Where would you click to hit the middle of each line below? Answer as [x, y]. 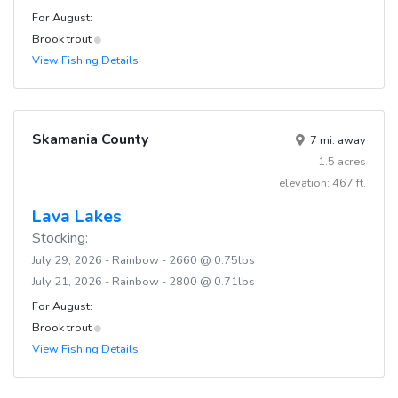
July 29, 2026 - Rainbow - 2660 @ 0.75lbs [143, 260]
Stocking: [60, 238]
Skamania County [90, 139]
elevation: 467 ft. [322, 183]
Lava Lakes [77, 216]
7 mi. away [337, 140]
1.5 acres [342, 161]
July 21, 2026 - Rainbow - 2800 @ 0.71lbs [143, 281]
